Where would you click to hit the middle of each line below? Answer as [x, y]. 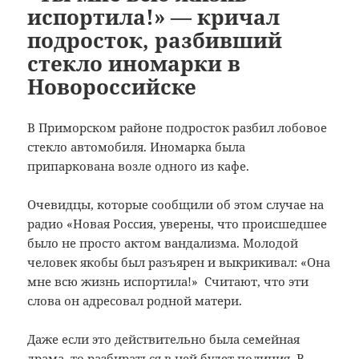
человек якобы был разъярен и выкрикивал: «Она [179, 262]
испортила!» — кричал [154, 16]
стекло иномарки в [134, 63]
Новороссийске [112, 86]
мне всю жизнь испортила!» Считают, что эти [168, 281]
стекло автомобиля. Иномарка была [137, 146]
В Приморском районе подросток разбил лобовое [177, 127]
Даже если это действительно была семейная [164, 339]
